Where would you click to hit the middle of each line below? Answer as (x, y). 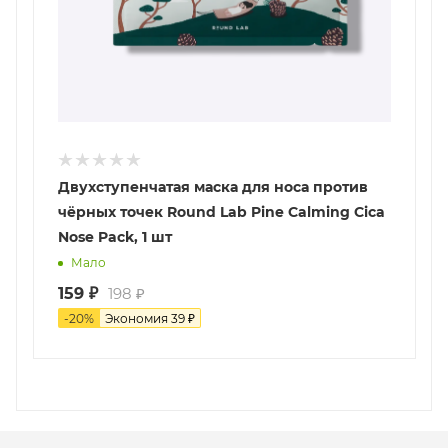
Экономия (138, 319)
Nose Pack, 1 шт (115, 237)
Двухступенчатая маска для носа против (213, 187)
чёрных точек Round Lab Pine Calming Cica (221, 212)
